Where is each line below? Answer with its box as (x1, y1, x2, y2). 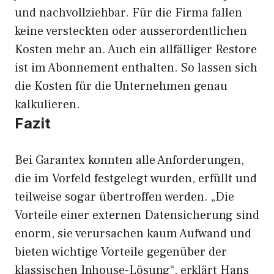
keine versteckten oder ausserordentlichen (15, 23, 247, 39)
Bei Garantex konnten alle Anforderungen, (15, 152, 244, 168)
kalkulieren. (15, 97, 80, 113)
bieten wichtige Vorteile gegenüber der (15, 244, 227, 260)
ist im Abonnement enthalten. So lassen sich (15, 60, 257, 76)
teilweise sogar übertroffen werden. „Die (15, 189, 234, 205)
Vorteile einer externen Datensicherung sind (15, 207, 259, 223)
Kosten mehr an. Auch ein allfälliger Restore (15, 42, 257, 57)
